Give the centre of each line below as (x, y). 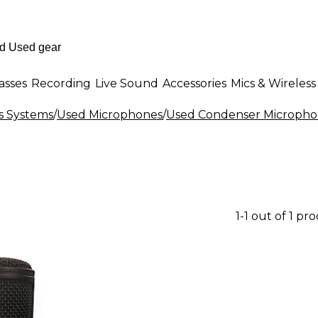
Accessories (194, 83)
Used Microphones (110, 115)
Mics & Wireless (273, 83)
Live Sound (127, 83)
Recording (61, 83)
